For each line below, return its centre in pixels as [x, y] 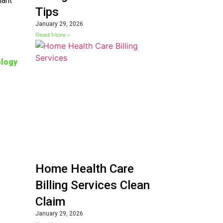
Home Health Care [85, 169]
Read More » [53, 35]
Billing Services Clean [93, 185]
